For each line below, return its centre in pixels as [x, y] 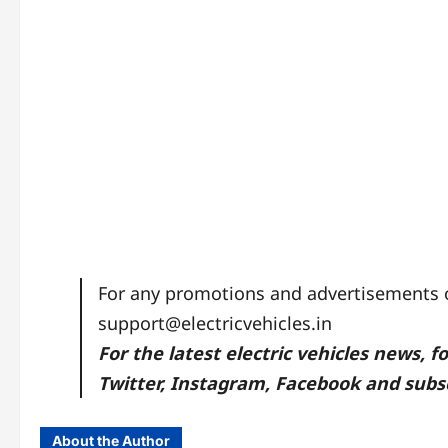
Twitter [129, 383]
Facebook [318, 383]
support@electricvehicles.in [215, 323]
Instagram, [220, 383]
